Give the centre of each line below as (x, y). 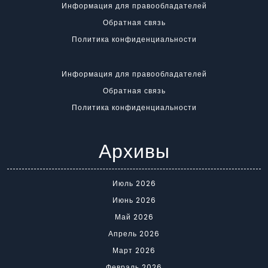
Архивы (134, 151)
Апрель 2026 (134, 234)
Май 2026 (134, 217)
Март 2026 (134, 251)
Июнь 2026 (134, 200)
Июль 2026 (134, 184)
